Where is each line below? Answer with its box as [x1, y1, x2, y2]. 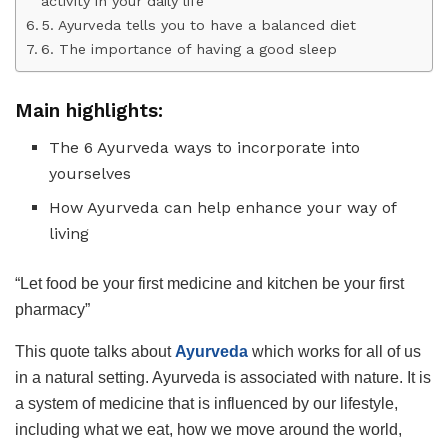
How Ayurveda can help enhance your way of [49, 197, 397, 217]
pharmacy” [15, 300, 94, 318]
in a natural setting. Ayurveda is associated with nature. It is [15, 368, 431, 386]
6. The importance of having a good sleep [40, 40, 342, 58]
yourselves [49, 163, 132, 183]
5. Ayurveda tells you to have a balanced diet [41, 16, 356, 34]
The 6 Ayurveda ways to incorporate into [49, 137, 361, 157]
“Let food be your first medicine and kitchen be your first [15, 274, 404, 292]
